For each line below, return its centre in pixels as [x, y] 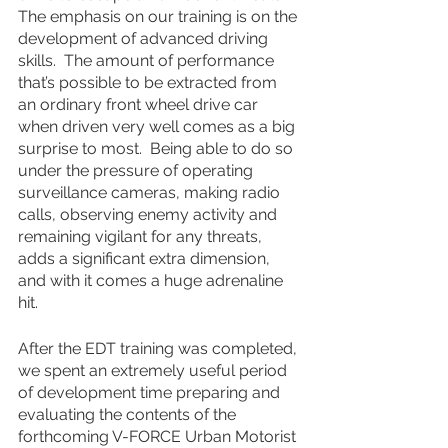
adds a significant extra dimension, [146, 258]
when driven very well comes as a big [158, 126]
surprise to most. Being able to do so [157, 148]
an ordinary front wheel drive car [140, 104]
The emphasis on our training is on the [159, 16]
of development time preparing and [151, 392]
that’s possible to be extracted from [149, 82]
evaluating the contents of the [129, 414]
